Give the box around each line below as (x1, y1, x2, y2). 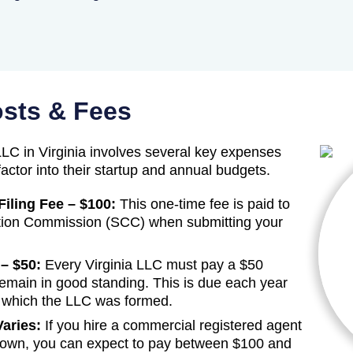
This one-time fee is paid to (120, 196, 290, 213)
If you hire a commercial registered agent (41, 318, 302, 334)
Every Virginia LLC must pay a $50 (41, 257, 263, 273)
